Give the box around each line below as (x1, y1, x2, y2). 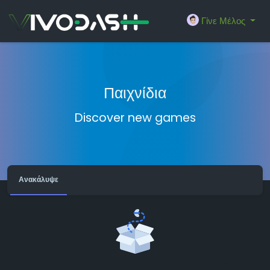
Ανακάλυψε (19, 174, 58, 184)
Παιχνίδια (104, 83, 166, 104)
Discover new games (74, 110, 196, 126)
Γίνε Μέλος (201, 14, 246, 27)
